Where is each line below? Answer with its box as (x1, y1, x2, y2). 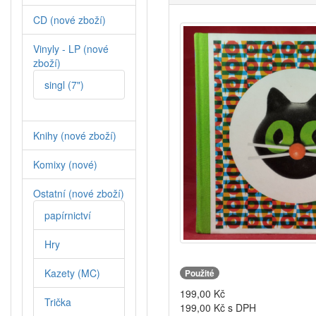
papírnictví (44, 208, 91, 223)
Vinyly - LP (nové (33, 42, 109, 56)
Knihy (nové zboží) (33, 128, 116, 143)
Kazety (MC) (44, 266, 100, 281)
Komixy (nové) (33, 157, 97, 172)
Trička (44, 295, 71, 310)
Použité (185, 266, 214, 279)
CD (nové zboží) (33, 13, 106, 28)
